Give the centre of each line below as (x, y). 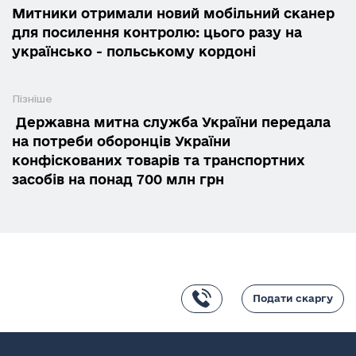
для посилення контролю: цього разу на (157, 33)
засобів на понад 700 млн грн (118, 180)
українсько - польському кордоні (134, 52)
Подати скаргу (293, 298)
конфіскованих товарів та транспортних (159, 161)
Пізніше (32, 99)
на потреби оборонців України (121, 141)
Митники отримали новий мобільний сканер (173, 14)
